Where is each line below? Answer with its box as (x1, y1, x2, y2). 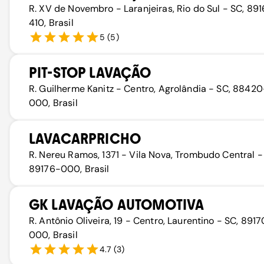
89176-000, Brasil (29, 163, 110, 175)
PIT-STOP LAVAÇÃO (29, 64, 151, 81)
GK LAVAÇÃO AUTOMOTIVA (29, 196, 204, 213)
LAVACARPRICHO (29, 130, 141, 147)
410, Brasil (29, 16, 74, 29)
